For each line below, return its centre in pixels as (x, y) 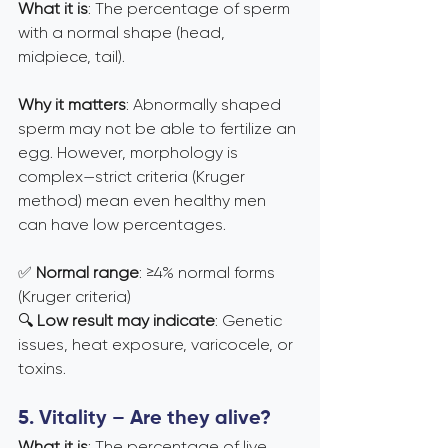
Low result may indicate (126, 320)
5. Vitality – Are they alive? (144, 419)
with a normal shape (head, (123, 32)
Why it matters (72, 104)
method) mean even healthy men (144, 200)
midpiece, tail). (71, 56)
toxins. (42, 368)
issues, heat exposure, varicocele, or (157, 344)
